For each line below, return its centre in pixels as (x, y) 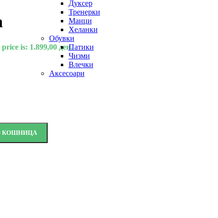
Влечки (81, 64)
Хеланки (83, 29)
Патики (81, 47)
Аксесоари (67, 73)
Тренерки (84, 12)
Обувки (62, 38)
